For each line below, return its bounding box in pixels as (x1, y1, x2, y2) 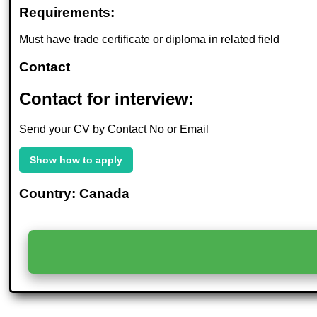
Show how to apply (30, 154, 123, 166)
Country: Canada (19, 185, 130, 201)
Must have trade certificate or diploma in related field (19, 33, 280, 46)
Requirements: (19, 4, 115, 20)
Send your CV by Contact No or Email (19, 122, 209, 135)
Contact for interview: (19, 88, 195, 108)
